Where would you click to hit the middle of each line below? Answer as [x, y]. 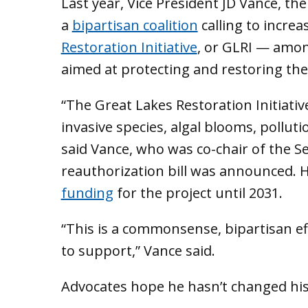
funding [87, 192]
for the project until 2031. [198, 192]
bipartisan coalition [135, 25]
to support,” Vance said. [138, 250]
